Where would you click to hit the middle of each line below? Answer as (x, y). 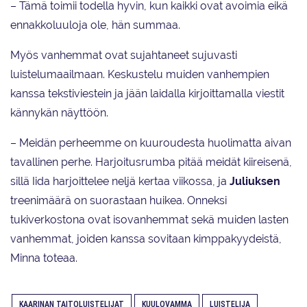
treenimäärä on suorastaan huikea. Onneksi (119, 201)
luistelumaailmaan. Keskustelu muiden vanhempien (140, 75)
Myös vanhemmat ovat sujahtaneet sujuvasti (124, 56)
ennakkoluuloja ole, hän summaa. (95, 25)
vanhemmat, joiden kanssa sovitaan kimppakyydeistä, (146, 239)
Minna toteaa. (44, 258)
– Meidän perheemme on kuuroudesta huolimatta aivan (151, 143)
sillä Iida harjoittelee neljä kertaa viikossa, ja (120, 182)
